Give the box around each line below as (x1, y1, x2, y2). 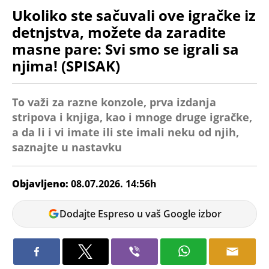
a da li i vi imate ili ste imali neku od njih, (12, 124, 239, 139)
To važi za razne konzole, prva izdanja (12, 94, 216, 109)
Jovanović (12, 213, 58, 226)
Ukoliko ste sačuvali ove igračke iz (12, 5, 256, 25)
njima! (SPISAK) (12, 55, 120, 76)
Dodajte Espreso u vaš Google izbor (59, 207, 222, 220)
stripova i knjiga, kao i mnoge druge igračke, (12, 109, 252, 124)
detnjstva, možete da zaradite (12, 22, 226, 42)
